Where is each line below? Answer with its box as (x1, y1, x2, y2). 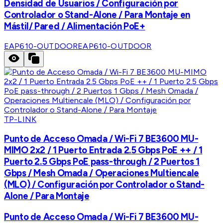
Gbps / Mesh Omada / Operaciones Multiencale (4, 167, 199, 179)
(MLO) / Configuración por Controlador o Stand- (4, 179, 205, 191)
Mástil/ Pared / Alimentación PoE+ (4, 20, 145, 32)
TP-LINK (4, 114, 37, 124)
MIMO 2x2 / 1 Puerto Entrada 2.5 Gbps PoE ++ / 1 (4, 144, 203, 156)
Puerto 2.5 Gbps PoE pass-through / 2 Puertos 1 (4, 156, 200, 168)
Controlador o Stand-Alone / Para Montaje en (4, 8, 190, 20)
